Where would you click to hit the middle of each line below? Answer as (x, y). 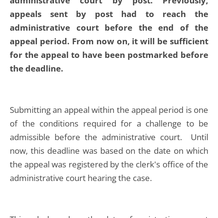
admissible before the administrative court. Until (109, 137)
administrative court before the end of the (109, 27)
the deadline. (37, 68)
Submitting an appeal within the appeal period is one (109, 110)
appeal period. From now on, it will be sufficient (109, 41)
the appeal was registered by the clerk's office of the (109, 164)
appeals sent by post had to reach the (109, 14)
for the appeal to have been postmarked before (109, 55)
